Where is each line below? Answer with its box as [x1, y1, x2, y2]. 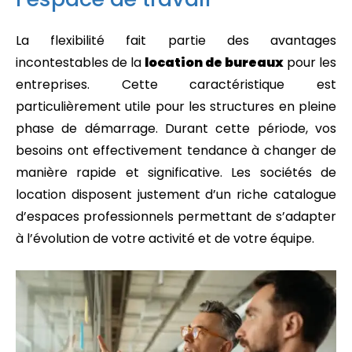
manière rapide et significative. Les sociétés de [16, 163, 336, 181]
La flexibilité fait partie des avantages [16, 31, 336, 49]
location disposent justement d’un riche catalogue [16, 185, 336, 203]
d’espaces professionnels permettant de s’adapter [16, 207, 336, 225]
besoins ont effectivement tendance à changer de [16, 141, 336, 159]
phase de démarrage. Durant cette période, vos [16, 119, 336, 137]
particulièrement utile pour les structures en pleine [16, 97, 336, 115]
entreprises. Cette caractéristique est [16, 75, 336, 93]
